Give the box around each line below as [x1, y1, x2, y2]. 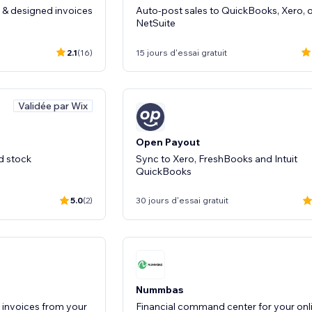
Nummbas [136, 283, 183, 296]
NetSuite [136, 17, 175, 29]
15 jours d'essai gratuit [136, 47, 227, 58]
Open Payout [136, 135, 200, 148]
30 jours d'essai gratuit [136, 195, 228, 205]
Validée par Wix [18, 100, 88, 112]
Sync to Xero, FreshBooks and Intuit [136, 152, 297, 165]
